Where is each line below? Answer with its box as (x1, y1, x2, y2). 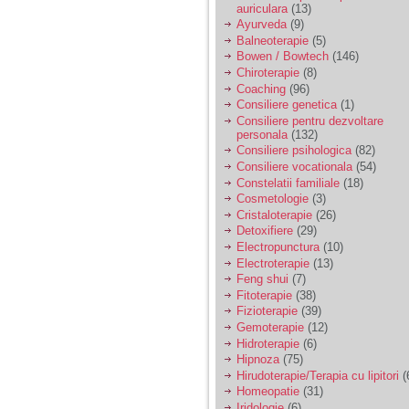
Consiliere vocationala (236, 159, 352, 173)
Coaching (236, 81, 286, 96)
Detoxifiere (236, 224, 293, 238)
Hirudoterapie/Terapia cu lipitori (236, 368, 399, 383)
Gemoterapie (236, 320, 304, 334)
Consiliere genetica (236, 98, 337, 112)
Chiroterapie (236, 66, 299, 79)
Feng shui (236, 272, 288, 287)
